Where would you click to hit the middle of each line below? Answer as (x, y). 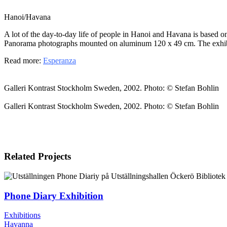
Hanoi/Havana (27, 17)
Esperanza (60, 61)
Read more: (24, 61)
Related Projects (37, 157)
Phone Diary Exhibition (54, 196)
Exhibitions (22, 215)
